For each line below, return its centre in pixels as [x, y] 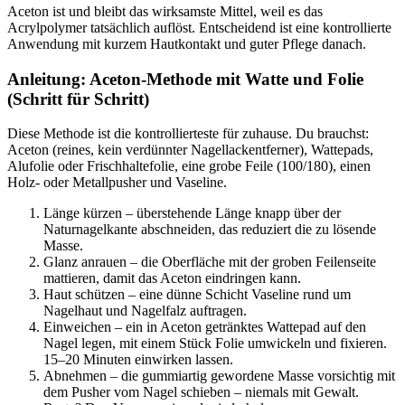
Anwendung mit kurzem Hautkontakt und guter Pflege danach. [187, 43]
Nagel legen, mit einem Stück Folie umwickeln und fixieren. [215, 344]
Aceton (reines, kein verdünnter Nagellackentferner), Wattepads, [190, 150]
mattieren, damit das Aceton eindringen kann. [172, 278]
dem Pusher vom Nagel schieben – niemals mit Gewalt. [201, 392]
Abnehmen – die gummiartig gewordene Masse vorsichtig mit [219, 376]
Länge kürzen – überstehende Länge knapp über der [192, 213]
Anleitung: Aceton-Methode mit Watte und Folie [185, 79]
